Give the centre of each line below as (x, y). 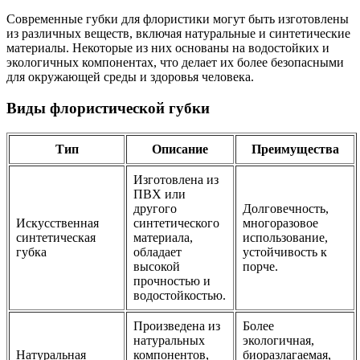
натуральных (169, 340)
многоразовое (280, 223)
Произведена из (177, 325)
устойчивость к (285, 252)
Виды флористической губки (108, 108)
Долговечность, (286, 208)
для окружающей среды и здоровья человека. (130, 77)
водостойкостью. (180, 295)
